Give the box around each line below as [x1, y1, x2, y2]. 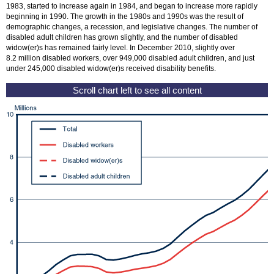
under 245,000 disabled [6, 64, 87, 73]
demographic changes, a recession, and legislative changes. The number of [6, 23, 257, 32]
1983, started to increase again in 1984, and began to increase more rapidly [6, 2, 257, 11]
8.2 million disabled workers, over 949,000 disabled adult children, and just [6, 54, 254, 63]
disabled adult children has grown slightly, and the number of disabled [6, 33, 238, 42]
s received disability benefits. [120, 64, 216, 73]
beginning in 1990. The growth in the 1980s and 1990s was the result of [6, 12, 243, 21]
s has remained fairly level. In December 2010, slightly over [39, 43, 235, 53]
